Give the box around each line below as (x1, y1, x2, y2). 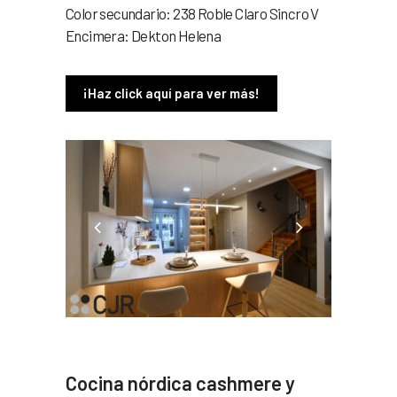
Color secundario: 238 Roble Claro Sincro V (66, 4, 319, 22)
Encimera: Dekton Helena (66, 26, 222, 44)
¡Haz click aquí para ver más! (83, 84, 260, 101)
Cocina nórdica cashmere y (66, 370, 295, 394)
